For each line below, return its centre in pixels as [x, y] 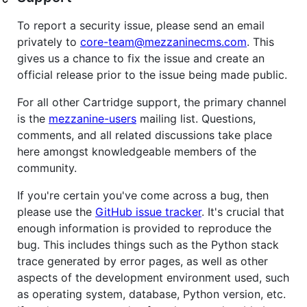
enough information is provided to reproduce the [144, 229]
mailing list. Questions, [196, 119]
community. [47, 168]
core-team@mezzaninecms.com [163, 42]
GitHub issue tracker [148, 212]
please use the [56, 212]
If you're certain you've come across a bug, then [143, 196]
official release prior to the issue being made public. [152, 75]
